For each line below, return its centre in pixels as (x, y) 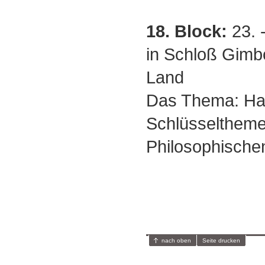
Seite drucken (221, 240)
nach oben (176, 240)
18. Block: (187, 31)
